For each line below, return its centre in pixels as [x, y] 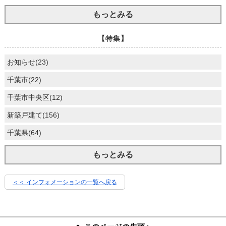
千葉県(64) [24, 132]
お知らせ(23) [27, 62]
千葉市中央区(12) [35, 97]
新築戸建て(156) [33, 115]
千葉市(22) [24, 79]
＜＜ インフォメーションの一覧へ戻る [65, 182]
